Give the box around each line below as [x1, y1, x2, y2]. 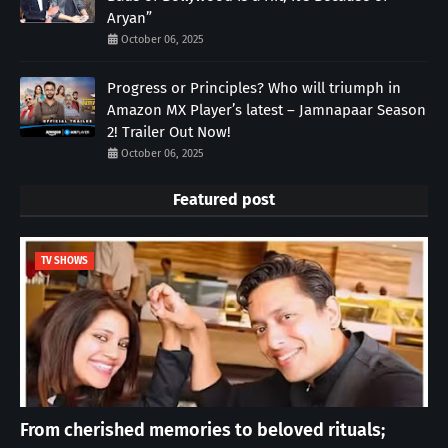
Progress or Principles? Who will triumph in [107, 79, 401, 98]
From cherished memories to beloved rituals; [20, 419, 385, 442]
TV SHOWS [41, 255, 88, 268]
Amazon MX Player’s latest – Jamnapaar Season [107, 101, 426, 120]
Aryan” [107, 9, 152, 28]
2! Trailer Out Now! [107, 123, 231, 142]
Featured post [173, 190, 275, 210]
